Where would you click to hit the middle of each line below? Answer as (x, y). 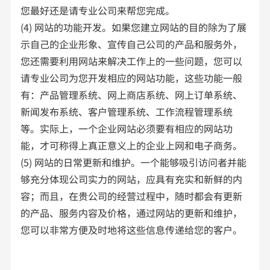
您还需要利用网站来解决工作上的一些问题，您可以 (132, 61)
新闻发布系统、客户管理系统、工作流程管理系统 (127, 111)
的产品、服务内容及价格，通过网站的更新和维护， (132, 212)
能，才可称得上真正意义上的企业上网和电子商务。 (133, 145)
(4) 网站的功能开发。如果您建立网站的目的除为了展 (134, 27)
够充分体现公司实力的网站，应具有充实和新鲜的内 (132, 179)
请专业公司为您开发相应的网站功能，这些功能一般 (132, 77)
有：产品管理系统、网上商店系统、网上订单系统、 (132, 94)
